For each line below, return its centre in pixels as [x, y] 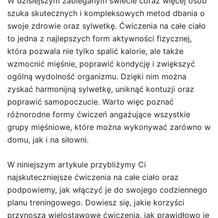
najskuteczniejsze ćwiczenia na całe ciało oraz [93, 177]
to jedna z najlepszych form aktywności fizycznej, [100, 38]
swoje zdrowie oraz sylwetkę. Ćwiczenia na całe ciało [107, 26]
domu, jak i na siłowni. [48, 140]
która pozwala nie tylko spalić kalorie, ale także [95, 51]
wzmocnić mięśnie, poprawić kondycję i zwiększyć [101, 64]
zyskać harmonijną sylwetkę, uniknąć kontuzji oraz [101, 89]
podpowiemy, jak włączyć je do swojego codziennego [107, 190]
